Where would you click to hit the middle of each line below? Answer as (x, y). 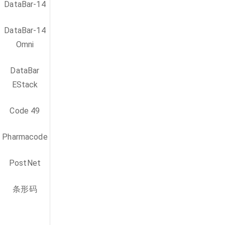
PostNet (25, 163)
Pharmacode (25, 137)
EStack (25, 85)
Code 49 (25, 111)
